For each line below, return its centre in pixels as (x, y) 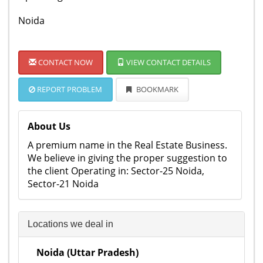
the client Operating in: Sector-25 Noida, (116, 171)
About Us (49, 126)
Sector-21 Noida (63, 184)
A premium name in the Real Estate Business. (127, 145)
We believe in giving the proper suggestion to (127, 158)
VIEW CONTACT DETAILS (168, 62)
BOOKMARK (156, 89)
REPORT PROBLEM (69, 89)
